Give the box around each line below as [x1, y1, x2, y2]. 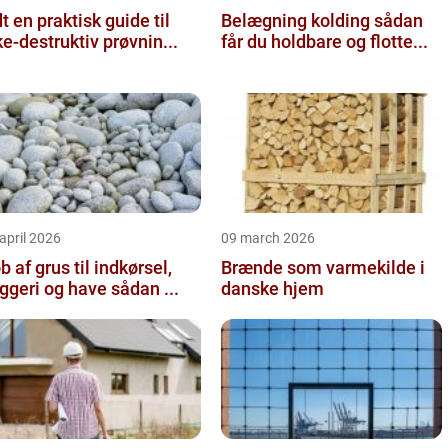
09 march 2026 [221, 229, 315, 246]
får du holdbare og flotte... [221, 30, 428, 52]
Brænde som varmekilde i [221, 256, 425, 278]
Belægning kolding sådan [221, 9, 374, 31]
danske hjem [221, 277, 324, 299]
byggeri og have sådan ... [111, 277, 179, 299]
